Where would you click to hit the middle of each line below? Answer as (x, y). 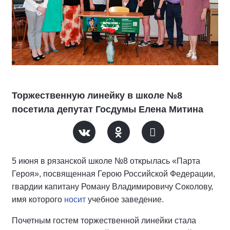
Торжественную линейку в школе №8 (97, 95)
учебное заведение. (125, 199)
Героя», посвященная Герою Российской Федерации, (113, 174)
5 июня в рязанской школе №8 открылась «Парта (106, 161)
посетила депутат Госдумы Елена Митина (108, 109)
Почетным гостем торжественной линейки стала (104, 221)
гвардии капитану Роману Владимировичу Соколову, (112, 187)
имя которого (38, 199)
